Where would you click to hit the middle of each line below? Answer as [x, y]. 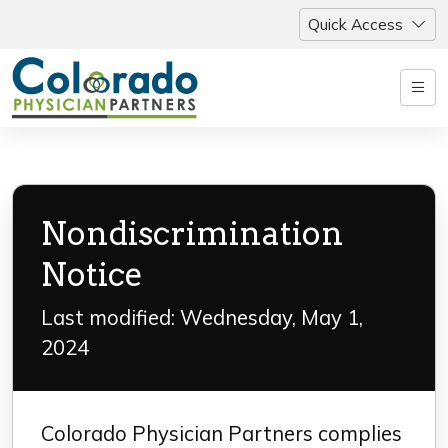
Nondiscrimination [192, 233]
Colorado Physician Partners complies [221, 433]
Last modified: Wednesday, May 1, [202, 317]
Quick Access [355, 24]
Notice [92, 274]
